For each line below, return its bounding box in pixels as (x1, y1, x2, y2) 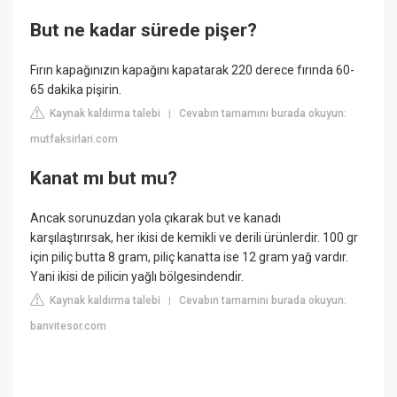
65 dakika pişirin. (30, 82, 122, 97)
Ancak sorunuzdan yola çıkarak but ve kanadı (30, 211, 282, 226)
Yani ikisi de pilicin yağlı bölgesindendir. (30, 269, 245, 284)
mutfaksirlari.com (30, 133, 119, 146)
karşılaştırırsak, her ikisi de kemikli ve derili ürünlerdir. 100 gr (30, 230, 359, 245)
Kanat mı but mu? (30, 167, 178, 189)
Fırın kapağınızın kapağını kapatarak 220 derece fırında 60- (30, 63, 355, 78)
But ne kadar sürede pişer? (30, 19, 258, 41)
